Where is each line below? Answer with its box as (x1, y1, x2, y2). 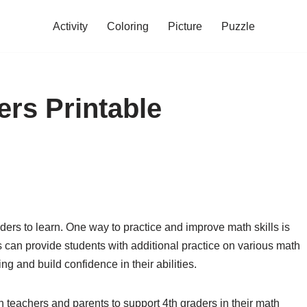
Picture (167, 21, 202, 32)
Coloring (106, 21, 149, 32)
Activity (52, 21, 88, 32)
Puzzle (221, 21, 255, 32)
